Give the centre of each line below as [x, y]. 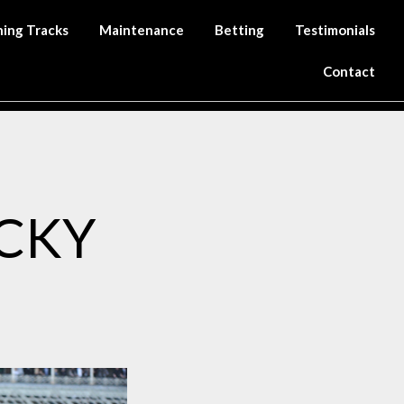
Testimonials [335, 30]
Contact [349, 71]
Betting [240, 30]
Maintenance [142, 30]
